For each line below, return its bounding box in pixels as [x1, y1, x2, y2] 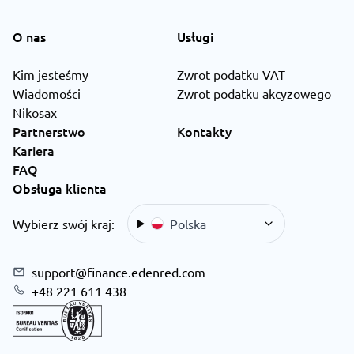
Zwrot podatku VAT [177, 66, 285, 83]
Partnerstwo [13, 122, 85, 141]
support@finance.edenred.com [32, 264, 205, 281]
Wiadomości [13, 85, 81, 102]
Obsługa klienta [13, 179, 107, 198]
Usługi [177, 28, 213, 46]
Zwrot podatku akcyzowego [177, 85, 331, 102]
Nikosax [13, 104, 57, 121]
